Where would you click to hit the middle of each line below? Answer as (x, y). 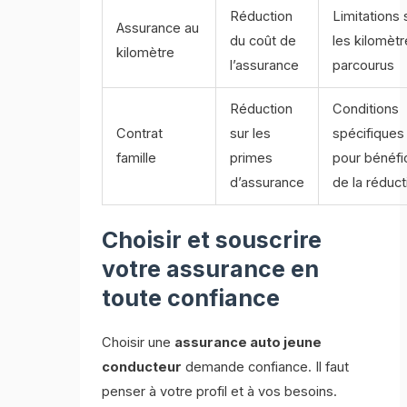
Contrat (140, 134)
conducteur (142, 367)
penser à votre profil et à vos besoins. (220, 392)
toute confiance (191, 298)
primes (252, 159)
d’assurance (268, 183)
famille (137, 159)
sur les (251, 134)
